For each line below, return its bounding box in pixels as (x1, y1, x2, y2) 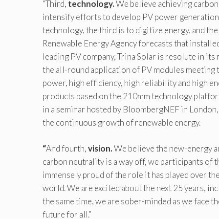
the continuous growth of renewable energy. (43, 117, 200, 128)
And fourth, (46, 143, 88, 153)
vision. (88, 143, 112, 153)
